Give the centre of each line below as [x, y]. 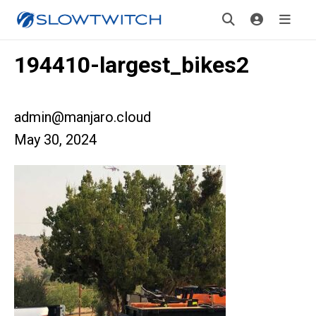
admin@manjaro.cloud [83, 117]
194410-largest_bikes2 [132, 65]
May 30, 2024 [55, 140]
